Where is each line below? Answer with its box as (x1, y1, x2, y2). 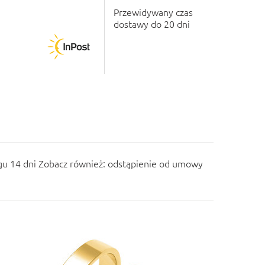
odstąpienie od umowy (108, 157, 203, 170)
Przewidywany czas (114, 5, 193, 18)
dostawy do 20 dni (114, 17, 190, 30)
